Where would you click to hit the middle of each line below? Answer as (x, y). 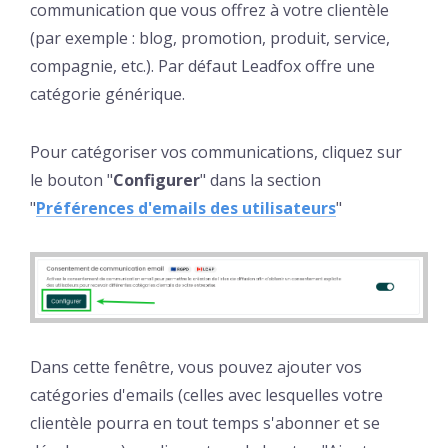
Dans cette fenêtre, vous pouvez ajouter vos (196, 366)
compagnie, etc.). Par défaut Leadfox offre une (202, 66)
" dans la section (260, 180)
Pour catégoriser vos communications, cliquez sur (216, 152)
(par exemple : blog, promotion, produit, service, (210, 38)
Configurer (156, 180)
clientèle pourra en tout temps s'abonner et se (205, 422)
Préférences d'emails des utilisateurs (186, 208)
